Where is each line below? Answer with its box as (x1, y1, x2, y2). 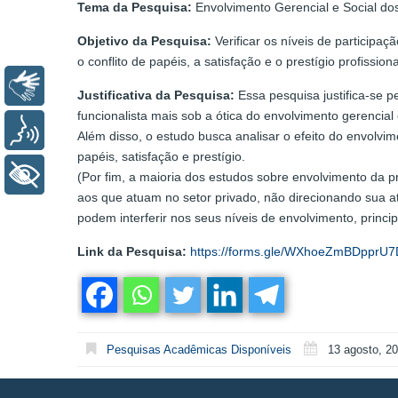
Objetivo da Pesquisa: (77, 34, 211, 49)
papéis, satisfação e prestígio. (77, 149, 245, 164)
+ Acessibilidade (58, 167, 163, 183)
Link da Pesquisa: (77, 244, 187, 259)
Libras (58, 78, 97, 94)
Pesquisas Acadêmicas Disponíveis (107, 343, 291, 357)
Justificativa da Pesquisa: (77, 88, 235, 103)
